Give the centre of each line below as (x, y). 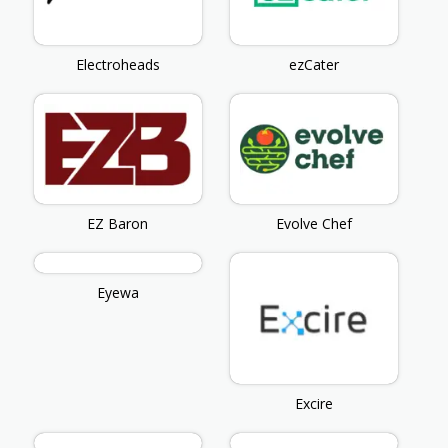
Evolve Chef (313, 224)
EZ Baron (118, 224)
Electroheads (117, 64)
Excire (313, 404)
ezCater (313, 64)
